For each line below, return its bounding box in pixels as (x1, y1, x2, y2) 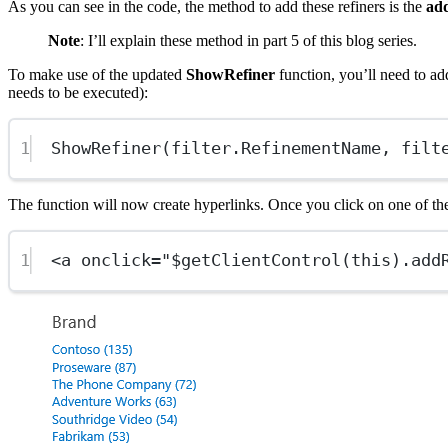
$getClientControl (171, 250, 342, 271)
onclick (81, 250, 152, 271)
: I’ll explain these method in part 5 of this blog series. (80, 31, 417, 49)
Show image (47, 306, 126, 324)
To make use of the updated (8, 65, 186, 83)
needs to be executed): (8, 83, 148, 101)
